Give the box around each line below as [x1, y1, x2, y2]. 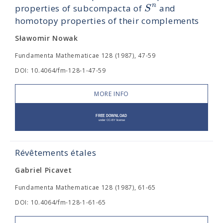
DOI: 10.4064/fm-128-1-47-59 [15, 66, 106, 75]
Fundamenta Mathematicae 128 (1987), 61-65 [15, 183, 156, 192]
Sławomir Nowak [15, 33, 78, 43]
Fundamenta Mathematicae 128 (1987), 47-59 [15, 51, 156, 60]
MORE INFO [94, 90, 129, 98]
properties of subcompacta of [15, 2, 145, 14]
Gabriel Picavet [15, 165, 72, 175]
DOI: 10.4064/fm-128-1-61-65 [15, 198, 106, 207]
